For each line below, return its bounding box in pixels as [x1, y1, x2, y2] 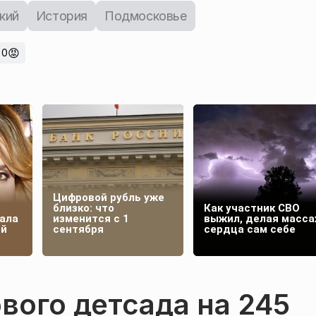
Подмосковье [104, 8, 187, 23]
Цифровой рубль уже [53, 191, 164, 205]
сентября [53, 223, 104, 236]
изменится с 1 [53, 212, 129, 226]
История [35, 8, 88, 23]
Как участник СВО [204, 202, 300, 215]
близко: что [53, 202, 114, 215]
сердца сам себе [204, 223, 296, 236]
